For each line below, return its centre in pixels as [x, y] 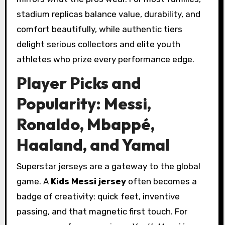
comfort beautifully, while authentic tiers [99, 29]
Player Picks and [79, 83]
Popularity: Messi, [84, 104]
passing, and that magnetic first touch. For [102, 211]
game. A [33, 181]
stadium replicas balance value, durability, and [108, 14]
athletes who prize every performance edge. [105, 59]
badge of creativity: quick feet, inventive [98, 196]
